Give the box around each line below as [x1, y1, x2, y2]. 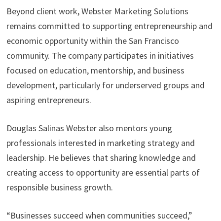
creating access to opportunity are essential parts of [6, 167, 200, 179]
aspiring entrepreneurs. [6, 94, 91, 106]
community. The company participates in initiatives [6, 50, 194, 62]
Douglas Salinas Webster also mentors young [6, 122, 172, 134]
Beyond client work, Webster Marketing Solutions [6, 5, 188, 17]
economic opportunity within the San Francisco [6, 35, 179, 47]
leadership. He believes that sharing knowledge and [6, 152, 196, 164]
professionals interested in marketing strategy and [6, 137, 195, 149]
